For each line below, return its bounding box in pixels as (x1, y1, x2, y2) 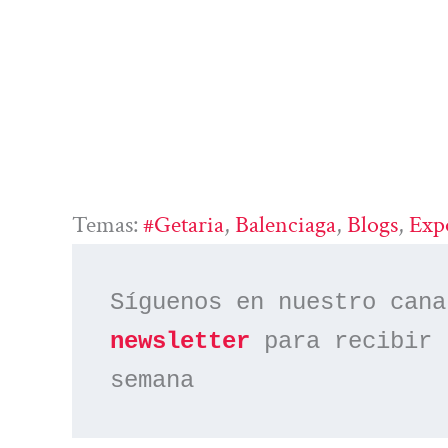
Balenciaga (235, 209, 336, 241)
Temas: (72, 209, 143, 241)
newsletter (110, 327, 251, 355)
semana (110, 366, 195, 394)
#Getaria (143, 209, 224, 241)
